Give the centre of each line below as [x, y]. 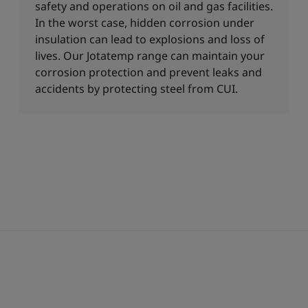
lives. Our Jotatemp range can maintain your [150, 56]
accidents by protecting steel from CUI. [136, 89]
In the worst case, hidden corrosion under [144, 23]
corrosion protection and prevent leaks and [148, 72]
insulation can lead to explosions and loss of [150, 39]
